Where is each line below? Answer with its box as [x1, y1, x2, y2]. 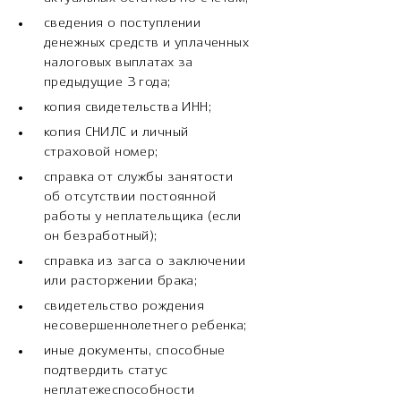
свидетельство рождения [44, 299, 205, 312]
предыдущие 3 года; [44, 75, 171, 89]
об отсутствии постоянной [44, 190, 217, 203]
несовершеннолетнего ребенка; [44, 319, 247, 332]
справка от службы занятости [44, 170, 234, 183]
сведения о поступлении [44, 16, 201, 30]
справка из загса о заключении [44, 254, 246, 268]
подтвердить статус [44, 363, 168, 377]
